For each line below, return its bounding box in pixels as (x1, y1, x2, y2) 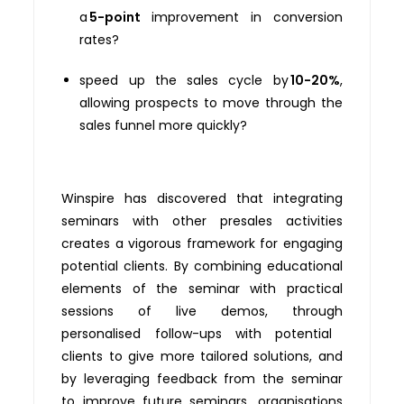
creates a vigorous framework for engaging (61, 234, 343, 252)
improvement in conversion (151, 7, 343, 26)
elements (61, 279, 123, 298)
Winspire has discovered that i (61, 188, 276, 207)
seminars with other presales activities (61, 211, 343, 230)
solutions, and (253, 346, 343, 365)
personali (61, 324, 119, 343)
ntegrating (275, 188, 343, 207)
